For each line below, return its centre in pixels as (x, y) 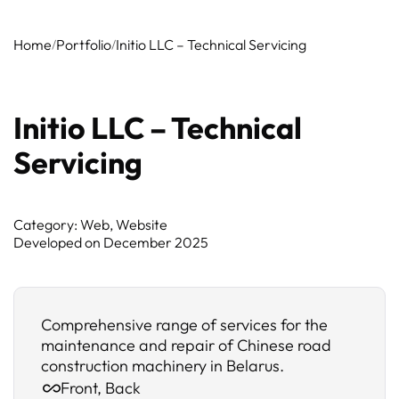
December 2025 (156, 242)
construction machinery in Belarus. (163, 366)
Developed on (58, 242)
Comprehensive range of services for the (184, 325)
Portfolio (84, 45)
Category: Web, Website (90, 224)
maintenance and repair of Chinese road (186, 345)
